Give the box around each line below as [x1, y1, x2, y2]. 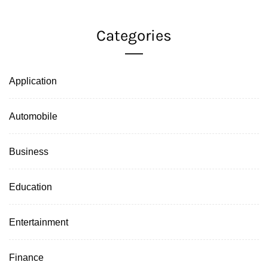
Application [9, 75, 57, 86]
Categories [96, 26, 172, 45]
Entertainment [9, 216, 68, 227]
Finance [9, 251, 44, 263]
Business [9, 145, 48, 157]
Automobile [9, 110, 57, 121]
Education [9, 181, 52, 192]
